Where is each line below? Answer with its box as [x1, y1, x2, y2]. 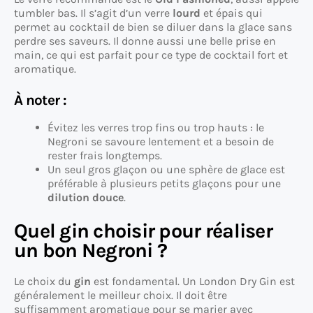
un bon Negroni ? [14, 239, 168, 263]
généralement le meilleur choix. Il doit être [14, 289, 227, 303]
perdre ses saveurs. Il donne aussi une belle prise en [14, 34, 276, 48]
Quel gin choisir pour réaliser [14, 219, 272, 243]
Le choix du [14, 275, 74, 289]
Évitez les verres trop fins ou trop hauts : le [48, 121, 264, 135]
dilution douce [48, 191, 124, 205]
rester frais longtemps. [48, 149, 162, 163]
